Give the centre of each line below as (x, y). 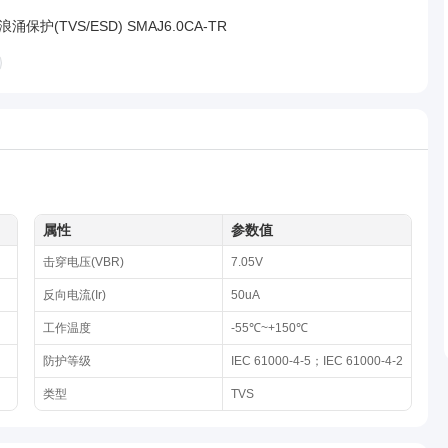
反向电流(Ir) (74, 295)
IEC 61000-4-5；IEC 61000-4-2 (317, 361)
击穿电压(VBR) (83, 262)
